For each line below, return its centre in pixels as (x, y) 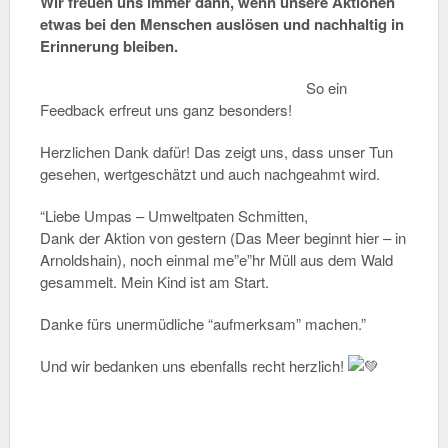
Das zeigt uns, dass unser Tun (293, 151)
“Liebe (61, 215)
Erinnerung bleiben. (108, 46)
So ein (326, 87)
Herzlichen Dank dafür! (116, 151)
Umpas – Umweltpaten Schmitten (193, 215)
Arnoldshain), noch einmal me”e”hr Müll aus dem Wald (216, 259)
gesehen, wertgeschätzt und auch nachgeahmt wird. (209, 173)
